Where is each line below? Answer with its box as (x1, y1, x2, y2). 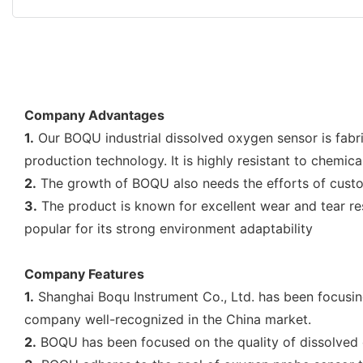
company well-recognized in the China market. (24, 310, 311, 327)
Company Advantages (24, 106, 164, 123)
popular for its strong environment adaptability (24, 220, 313, 237)
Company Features (24, 265, 144, 282)
